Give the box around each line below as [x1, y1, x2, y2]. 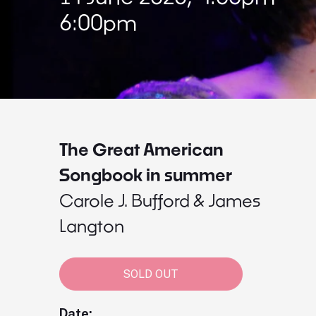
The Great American [59, 139, 224, 159]
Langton [59, 215, 124, 236]
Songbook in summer [59, 164, 232, 185]
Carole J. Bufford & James [59, 190, 260, 210]
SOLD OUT [123, 267, 178, 281]
